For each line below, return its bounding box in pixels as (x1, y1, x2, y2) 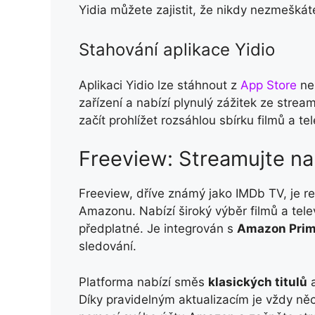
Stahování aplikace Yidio (79, 39, 280, 60)
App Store (240, 77, 297, 92)
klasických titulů (208, 274, 307, 289)
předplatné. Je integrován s (79, 221, 237, 236)
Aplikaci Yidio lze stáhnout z (79, 77, 240, 92)
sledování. (79, 239, 140, 254)
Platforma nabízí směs (79, 274, 208, 289)
